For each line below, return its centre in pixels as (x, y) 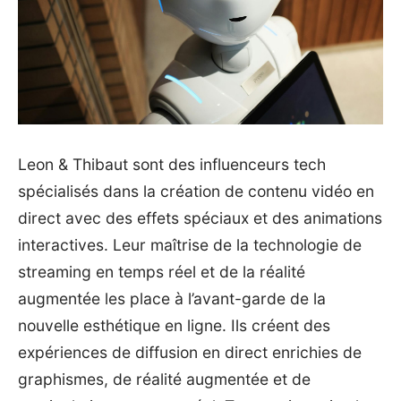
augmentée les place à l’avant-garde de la (172, 299)
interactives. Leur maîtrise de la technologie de (190, 245)
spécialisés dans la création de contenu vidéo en (196, 192)
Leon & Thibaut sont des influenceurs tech (172, 165)
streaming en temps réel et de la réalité (162, 272)
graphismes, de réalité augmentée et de (164, 380)
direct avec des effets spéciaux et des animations (200, 218)
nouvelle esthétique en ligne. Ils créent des (174, 326)
